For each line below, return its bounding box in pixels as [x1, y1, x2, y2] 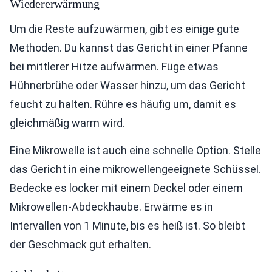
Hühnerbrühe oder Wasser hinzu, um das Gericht [10, 79, 245, 92]
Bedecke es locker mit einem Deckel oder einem [10, 182, 243, 194]
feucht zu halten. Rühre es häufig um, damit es [10, 98, 236, 110]
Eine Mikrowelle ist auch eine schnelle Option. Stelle [10, 144, 261, 157]
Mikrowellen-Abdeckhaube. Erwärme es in [10, 200, 213, 213]
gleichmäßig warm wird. [10, 117, 125, 129]
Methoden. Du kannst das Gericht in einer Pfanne [10, 41, 248, 54]
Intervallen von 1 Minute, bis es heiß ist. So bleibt [10, 219, 245, 232]
